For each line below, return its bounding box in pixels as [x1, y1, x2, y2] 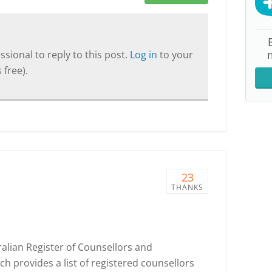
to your [160, 48, 193, 61]
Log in [130, 48, 160, 61]
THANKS [171, 182, 203, 192]
